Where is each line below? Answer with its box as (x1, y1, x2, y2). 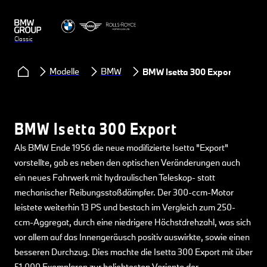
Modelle (49, 65, 79, 77)
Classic (14, 35, 33, 43)
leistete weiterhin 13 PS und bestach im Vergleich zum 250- (14, 201, 235, 213)
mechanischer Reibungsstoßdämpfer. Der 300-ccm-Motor (14, 187, 234, 198)
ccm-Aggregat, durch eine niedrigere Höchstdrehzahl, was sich (14, 216, 251, 228)
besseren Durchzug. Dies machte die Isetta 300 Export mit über (14, 246, 253, 257)
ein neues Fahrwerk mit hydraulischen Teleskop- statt (14, 172, 215, 183)
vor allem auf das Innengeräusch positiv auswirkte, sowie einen (14, 231, 250, 243)
